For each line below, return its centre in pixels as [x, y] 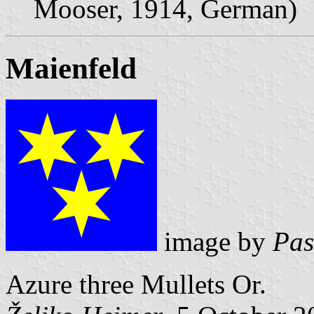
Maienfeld [71, 68]
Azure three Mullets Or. [136, 284]
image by [215, 241]
